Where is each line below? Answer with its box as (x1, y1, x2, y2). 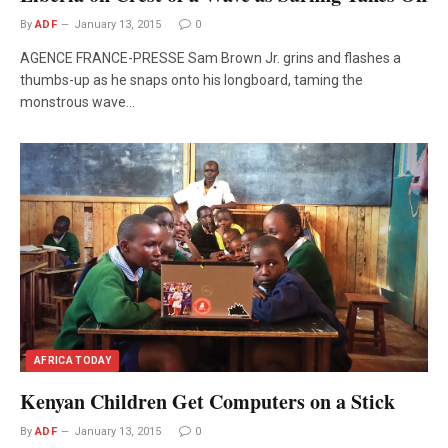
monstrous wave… (20, 93, 135, 110)
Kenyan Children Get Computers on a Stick (20, 386, 395, 416)
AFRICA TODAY (34, 354, 112, 366)
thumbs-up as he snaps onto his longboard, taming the (20, 71, 363, 88)
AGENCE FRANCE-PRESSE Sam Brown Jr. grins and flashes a (20, 49, 401, 66)
